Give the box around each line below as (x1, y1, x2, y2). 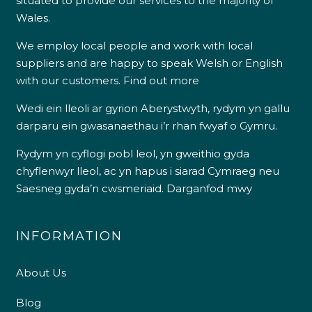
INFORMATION (15, 228, 123, 244)
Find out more (123, 73, 199, 87)
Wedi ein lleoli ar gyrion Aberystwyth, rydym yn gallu (15, 101, 290, 115)
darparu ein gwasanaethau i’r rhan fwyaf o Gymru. (15, 118, 277, 132)
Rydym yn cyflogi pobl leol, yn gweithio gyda (15, 146, 249, 160)
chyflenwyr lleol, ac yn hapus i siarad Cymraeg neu (15, 164, 279, 178)
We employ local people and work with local (15, 38, 253, 52)
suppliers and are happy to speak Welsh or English (15, 56, 283, 70)
